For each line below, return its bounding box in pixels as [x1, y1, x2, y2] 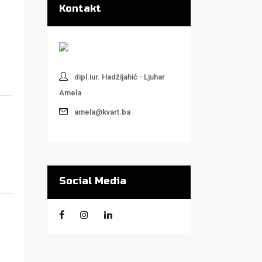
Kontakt [59, 2, 101, 15]
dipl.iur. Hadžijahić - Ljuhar [74, 73, 165, 81]
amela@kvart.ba [74, 108, 130, 116]
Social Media [59, 175, 126, 187]
